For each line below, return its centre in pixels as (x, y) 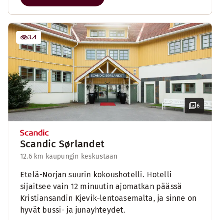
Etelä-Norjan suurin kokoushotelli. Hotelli (96, 175)
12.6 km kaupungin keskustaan (69, 156)
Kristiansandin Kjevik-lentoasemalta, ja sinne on (109, 198)
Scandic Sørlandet (63, 144)
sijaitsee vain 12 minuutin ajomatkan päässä (101, 186)
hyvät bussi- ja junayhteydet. (73, 210)
